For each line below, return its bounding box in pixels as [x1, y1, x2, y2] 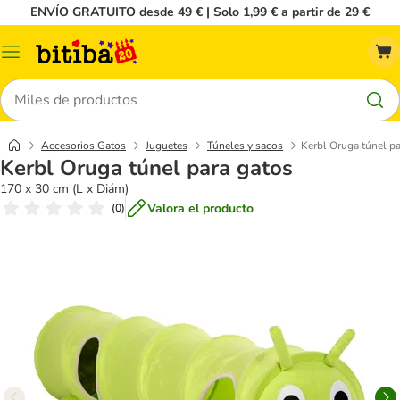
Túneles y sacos [207, 138, 283, 153]
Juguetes [146, 138, 187, 153]
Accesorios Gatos [41, 138, 126, 153]
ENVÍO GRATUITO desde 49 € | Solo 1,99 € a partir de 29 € [30, 4, 370, 21]
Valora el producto [147, 199, 254, 217]
